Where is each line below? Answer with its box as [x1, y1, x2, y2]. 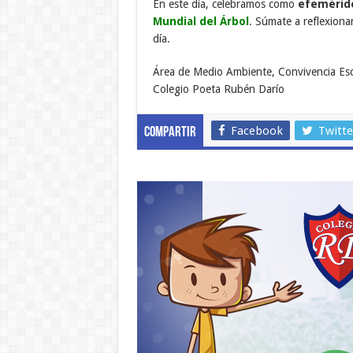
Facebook [230, 124, 283, 139]
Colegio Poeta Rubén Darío [152, 83, 284, 96]
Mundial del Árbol [152, 15, 249, 28]
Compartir [143, 125, 196, 141]
